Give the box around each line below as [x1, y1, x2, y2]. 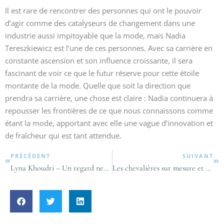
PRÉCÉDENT [10, 152, 50, 159]
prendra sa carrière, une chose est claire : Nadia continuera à [5, 93, 213, 103]
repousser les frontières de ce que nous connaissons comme [5, 105, 213, 115]
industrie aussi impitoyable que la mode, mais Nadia [5, 30, 185, 40]
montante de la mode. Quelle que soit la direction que [5, 80, 190, 90]
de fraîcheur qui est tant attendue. [5, 130, 121, 140]
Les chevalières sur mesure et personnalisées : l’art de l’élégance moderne [205, 163, 211, 173]
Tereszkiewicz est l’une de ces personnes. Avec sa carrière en [5, 43, 212, 53]
